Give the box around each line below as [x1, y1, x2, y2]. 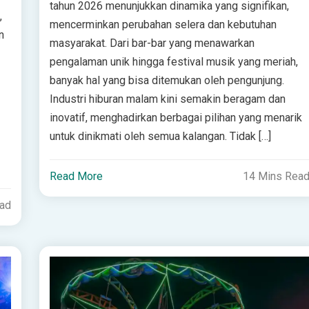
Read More [50, 170, 103, 183]
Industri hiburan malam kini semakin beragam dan [50, 92, 286, 106]
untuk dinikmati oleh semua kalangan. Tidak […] [50, 130, 272, 143]
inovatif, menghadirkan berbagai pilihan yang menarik [50, 111, 303, 125]
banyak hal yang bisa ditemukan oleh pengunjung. [50, 74, 285, 88]
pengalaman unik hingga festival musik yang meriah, [50, 55, 299, 69]
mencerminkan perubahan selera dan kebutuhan [50, 18, 277, 32]
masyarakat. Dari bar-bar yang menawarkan [50, 37, 255, 50]
